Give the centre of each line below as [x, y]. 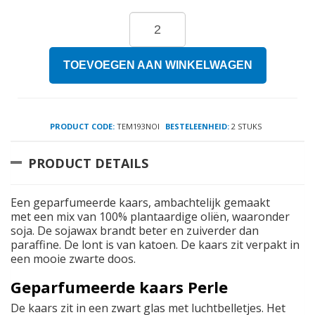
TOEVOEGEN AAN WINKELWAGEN [157, 65]
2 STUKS [245, 127]
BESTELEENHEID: [197, 127]
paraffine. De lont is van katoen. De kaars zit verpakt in [155, 245]
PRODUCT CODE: [82, 127]
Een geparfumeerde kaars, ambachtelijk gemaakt [140, 203]
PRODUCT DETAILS [88, 163]
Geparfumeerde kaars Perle [119, 287]
